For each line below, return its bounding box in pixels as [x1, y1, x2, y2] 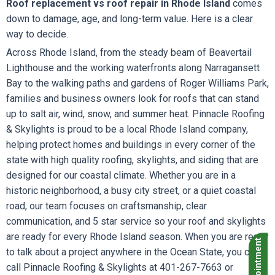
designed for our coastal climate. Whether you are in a [6, 169, 236, 181]
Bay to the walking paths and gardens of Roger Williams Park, [6, 77, 269, 89]
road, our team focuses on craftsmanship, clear [6, 200, 207, 212]
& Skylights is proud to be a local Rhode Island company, [6, 123, 248, 135]
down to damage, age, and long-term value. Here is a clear [6, 13, 253, 25]
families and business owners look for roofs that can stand [6, 93, 259, 104]
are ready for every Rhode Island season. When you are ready [6, 231, 269, 242]
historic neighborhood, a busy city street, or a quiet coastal [6, 185, 256, 196]
